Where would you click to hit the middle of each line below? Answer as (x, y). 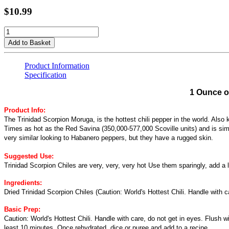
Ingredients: (23, 183)
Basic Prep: (22, 210)
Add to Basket (29, 43)
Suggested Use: (29, 156)
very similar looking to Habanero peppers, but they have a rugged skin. (109, 138)
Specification (45, 75)
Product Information (57, 66)
